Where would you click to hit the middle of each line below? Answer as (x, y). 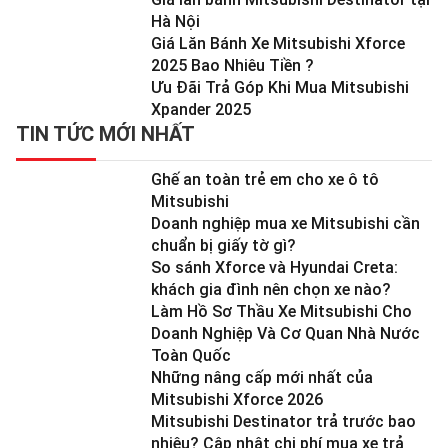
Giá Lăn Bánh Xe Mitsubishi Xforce (278, 43)
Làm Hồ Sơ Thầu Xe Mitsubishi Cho (281, 311)
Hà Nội (175, 21)
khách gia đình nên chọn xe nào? (271, 289)
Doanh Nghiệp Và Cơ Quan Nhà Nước (285, 333)
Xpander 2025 (201, 109)
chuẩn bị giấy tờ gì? (223, 245)
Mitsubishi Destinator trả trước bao (283, 421)
